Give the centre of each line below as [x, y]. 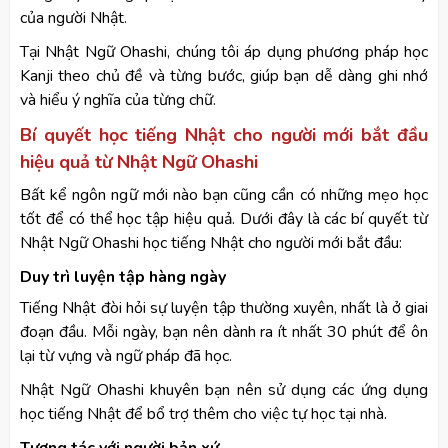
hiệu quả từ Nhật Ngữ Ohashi [139, 161]
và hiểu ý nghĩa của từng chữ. [118, 99]
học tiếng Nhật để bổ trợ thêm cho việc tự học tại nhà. [203, 413]
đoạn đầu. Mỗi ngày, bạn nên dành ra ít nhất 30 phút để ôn [224, 331]
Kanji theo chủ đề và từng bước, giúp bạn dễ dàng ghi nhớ [224, 75]
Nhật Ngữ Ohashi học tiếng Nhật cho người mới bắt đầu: [211, 242]
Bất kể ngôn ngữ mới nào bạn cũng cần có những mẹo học [224, 194]
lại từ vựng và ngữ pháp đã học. [128, 355]
